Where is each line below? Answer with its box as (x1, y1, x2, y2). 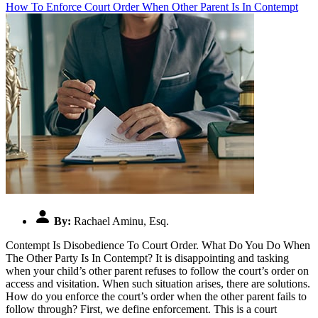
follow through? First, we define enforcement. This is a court (6, 302, 277, 315)
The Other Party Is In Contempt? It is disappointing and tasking (6, 251, 289, 264)
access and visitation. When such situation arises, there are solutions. (6, 277, 310, 290)
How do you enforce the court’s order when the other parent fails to (6, 290, 307, 302)
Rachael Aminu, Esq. (74, 214, 169, 227)
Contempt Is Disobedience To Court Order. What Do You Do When (6, 238, 310, 251)
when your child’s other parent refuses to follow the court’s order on (6, 264, 309, 277)
